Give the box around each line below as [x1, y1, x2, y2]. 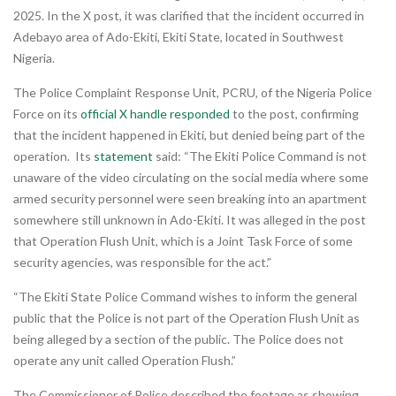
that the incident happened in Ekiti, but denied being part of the [13, 126, 365, 142]
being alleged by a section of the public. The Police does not [13, 331, 344, 346]
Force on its [13, 105, 80, 121]
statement [94, 148, 153, 164]
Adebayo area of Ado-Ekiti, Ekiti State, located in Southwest [13, 28, 344, 44]
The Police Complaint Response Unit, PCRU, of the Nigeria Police [13, 84, 372, 100]
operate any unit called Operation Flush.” [13, 352, 236, 368]
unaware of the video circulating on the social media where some [13, 169, 369, 185]
